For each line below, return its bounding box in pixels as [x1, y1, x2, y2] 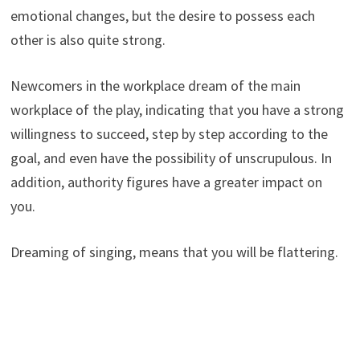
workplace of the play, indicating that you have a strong [10, 100, 344, 119]
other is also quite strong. [10, 30, 166, 49]
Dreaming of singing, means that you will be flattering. [10, 242, 338, 261]
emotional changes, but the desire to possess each [10, 6, 315, 25]
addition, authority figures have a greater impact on [10, 172, 322, 191]
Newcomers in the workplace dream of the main [10, 76, 301, 95]
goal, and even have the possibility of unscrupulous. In [10, 148, 332, 167]
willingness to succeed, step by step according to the [10, 124, 328, 143]
